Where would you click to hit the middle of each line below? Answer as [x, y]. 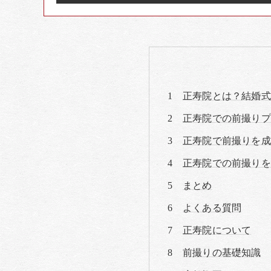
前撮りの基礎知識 [222, 253]
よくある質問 [212, 208]
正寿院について [217, 230]
